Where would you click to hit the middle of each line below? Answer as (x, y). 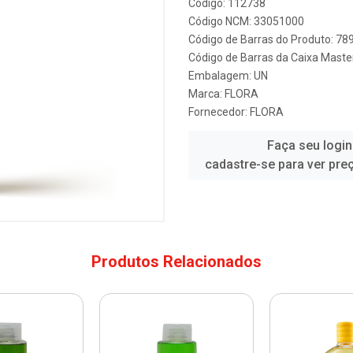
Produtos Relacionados (176, 262)
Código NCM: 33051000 (246, 21)
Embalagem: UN (228, 76)
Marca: (206, 94)
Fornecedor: (219, 112)
